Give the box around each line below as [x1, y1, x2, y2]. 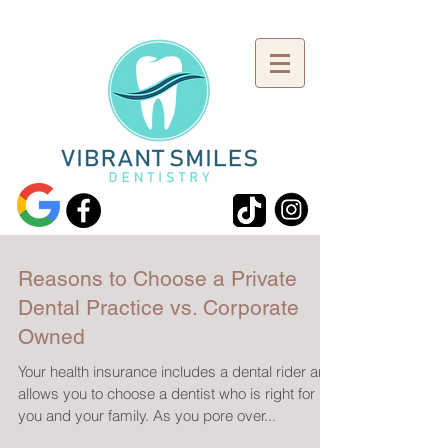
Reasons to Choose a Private [18, 266, 297, 291]
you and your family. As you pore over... [18, 406, 276, 425]
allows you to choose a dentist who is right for [18, 384, 315, 403]
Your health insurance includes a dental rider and [18, 362, 335, 381]
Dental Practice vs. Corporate [18, 295, 299, 320]
